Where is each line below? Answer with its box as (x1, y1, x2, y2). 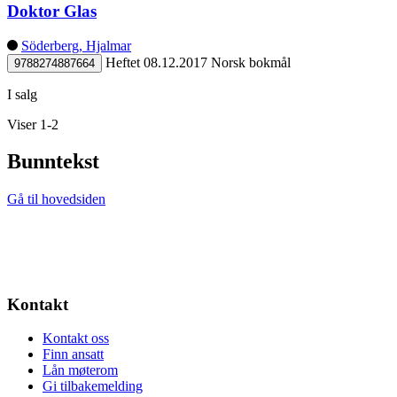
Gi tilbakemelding (43, 378, 143, 394)
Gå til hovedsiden (7, 191, 105, 207)
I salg (7, 86, 37, 102)
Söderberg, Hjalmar (21, 37, 131, 53)
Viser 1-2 (7, 116, 58, 132)
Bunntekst (7, 150, 99, 174)
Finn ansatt (43, 346, 104, 362)
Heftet (105, 54, 140, 70)
